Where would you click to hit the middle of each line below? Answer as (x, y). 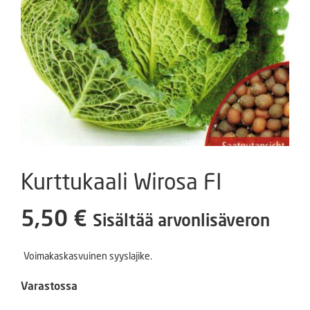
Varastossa (49, 285)
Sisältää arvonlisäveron (181, 219)
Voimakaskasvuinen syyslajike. (88, 255)
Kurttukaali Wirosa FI (121, 181)
